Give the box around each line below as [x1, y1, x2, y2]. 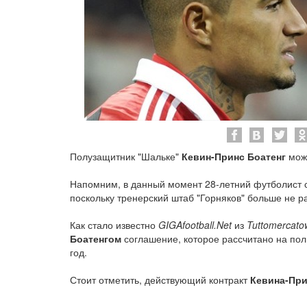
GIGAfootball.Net [158, 218, 232, 232]
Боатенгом [70, 232, 121, 245]
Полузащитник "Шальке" [70, 149, 182, 163]
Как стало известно [70, 218, 158, 232]
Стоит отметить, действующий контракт [70, 273, 250, 286]
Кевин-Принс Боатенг [182, 149, 286, 163]
